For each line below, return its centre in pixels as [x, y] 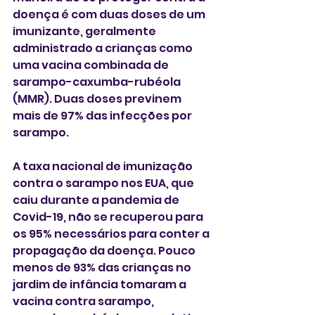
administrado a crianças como [104, 48]
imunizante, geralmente [85, 31]
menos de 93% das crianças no [103, 268]
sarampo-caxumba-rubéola [98, 82]
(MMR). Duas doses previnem [98, 99]
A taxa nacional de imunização [104, 166]
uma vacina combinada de [92, 65]
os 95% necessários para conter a [112, 234]
